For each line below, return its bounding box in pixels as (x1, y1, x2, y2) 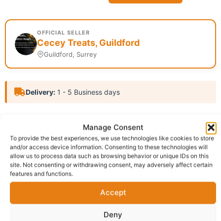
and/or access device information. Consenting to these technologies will (10, 143, 208, 150)
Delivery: (26, 88, 55, 97)
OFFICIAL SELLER (37, 29, 90, 37)
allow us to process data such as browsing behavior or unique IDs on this (10, 152, 209, 159)
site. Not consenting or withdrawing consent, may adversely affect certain (10, 161, 213, 168)
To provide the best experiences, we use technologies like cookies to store (10, 134, 214, 142)
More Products (117, 200, 175, 210)
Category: (42, 114, 81, 124)
